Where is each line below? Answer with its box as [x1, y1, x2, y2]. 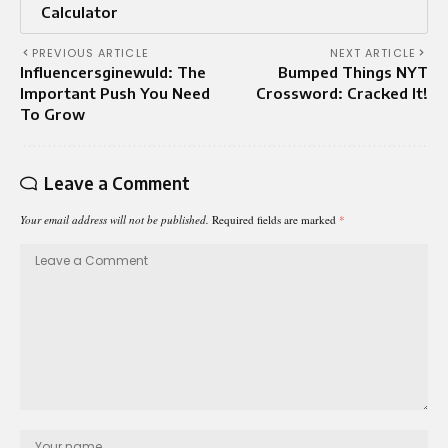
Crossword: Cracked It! [256, 83, 428, 102]
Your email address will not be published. [20, 211, 209, 227]
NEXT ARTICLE [329, 44, 416, 61]
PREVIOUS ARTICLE [32, 44, 149, 61]
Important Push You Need [20, 83, 210, 102]
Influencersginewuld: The [20, 62, 206, 81]
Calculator [41, 2, 118, 21]
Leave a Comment [44, 171, 190, 194]
